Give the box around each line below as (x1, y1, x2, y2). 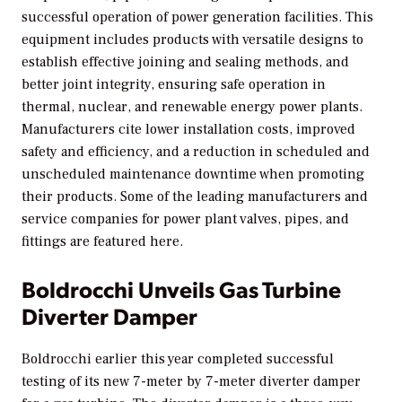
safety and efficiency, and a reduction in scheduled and (22, 142, 370, 161)
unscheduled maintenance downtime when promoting (22, 164, 364, 183)
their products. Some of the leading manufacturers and (22, 187, 368, 205)
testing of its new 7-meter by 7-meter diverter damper (22, 371, 361, 390)
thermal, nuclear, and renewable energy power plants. (22, 97, 363, 116)
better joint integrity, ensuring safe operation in (22, 74, 326, 93)
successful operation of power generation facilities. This (22, 7, 373, 26)
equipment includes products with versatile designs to (22, 30, 363, 48)
